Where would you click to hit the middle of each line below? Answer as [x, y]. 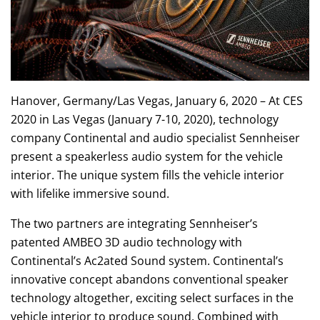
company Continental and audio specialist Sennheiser [155, 137]
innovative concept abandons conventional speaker [150, 279]
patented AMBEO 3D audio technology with [126, 242]
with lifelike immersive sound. [90, 193]
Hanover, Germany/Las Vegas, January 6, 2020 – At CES [157, 100]
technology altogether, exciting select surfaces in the [152, 297]
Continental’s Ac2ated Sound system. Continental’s [147, 260]
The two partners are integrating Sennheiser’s [134, 223]
